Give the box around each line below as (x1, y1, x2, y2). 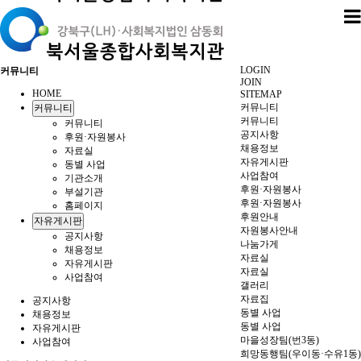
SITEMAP (240, 89, 282, 100)
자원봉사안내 (240, 225, 298, 236)
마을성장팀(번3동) (240, 334, 319, 346)
